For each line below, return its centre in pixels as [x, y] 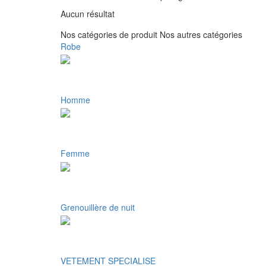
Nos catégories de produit [109, 34]
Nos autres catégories [201, 34]
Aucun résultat [88, 13]
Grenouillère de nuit [98, 207]
